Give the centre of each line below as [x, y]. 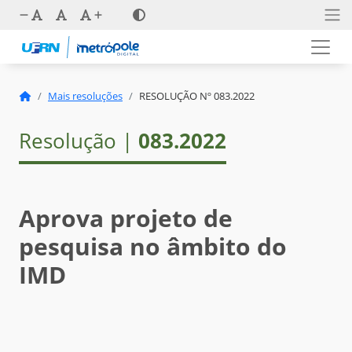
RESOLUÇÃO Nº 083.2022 [197, 96]
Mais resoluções [85, 96]
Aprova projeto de [126, 218]
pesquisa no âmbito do [153, 247]
